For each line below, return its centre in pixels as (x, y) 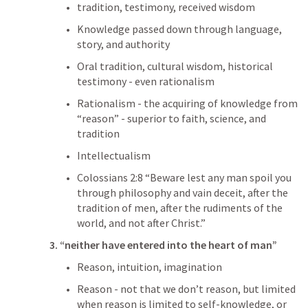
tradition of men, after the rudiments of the (180, 208)
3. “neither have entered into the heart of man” (163, 245)
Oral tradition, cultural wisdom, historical (175, 66)
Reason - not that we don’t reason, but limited (186, 289)
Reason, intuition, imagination (150, 267)
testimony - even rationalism (146, 81)
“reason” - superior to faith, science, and (172, 118)
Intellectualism (114, 155)
